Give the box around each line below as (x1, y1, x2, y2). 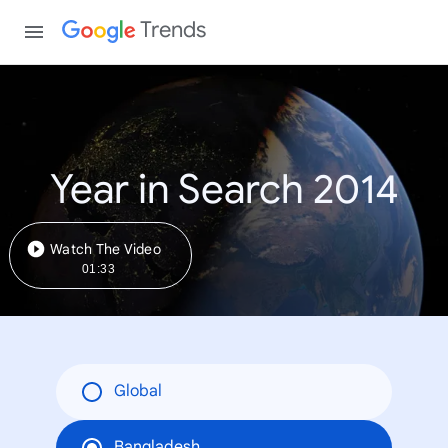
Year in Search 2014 (49, 163, 399, 215)
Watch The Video (50, 239, 161, 258)
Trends (140, 16, 207, 43)
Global (114, 381, 162, 402)
